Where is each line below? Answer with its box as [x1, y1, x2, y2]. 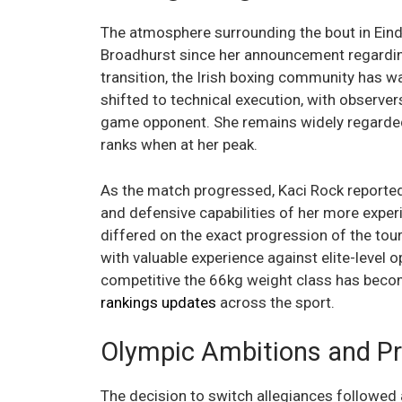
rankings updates [100, 293, 216, 311]
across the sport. [216, 293, 335, 311]
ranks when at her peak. [100, 135, 258, 154]
